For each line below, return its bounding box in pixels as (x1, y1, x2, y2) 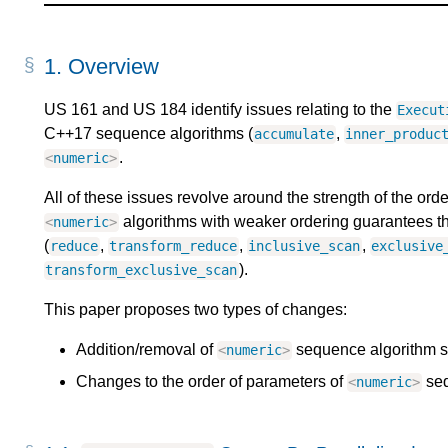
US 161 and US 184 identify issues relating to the (44, 101, 396, 119)
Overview (68, 53, 159, 79)
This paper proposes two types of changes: (44, 301, 347, 319)
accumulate (254, 126, 335, 143)
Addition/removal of (76, 341, 217, 359)
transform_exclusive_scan (45, 262, 238, 279)
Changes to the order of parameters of (76, 373, 347, 391)
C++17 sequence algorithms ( (44, 125, 253, 143)
